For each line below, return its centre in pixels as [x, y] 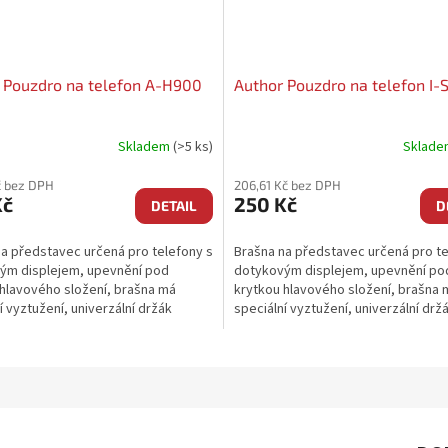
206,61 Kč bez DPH [287, 184]
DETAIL [174, 205]
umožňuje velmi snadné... [308, 327]
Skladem [145, 147]
